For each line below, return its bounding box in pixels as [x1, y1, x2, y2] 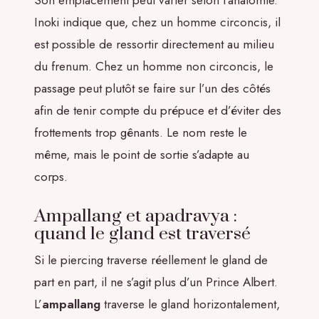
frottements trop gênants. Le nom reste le [34, 123, 247, 141]
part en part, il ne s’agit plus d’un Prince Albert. [34, 273, 278, 291]
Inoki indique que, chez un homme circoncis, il [34, 13, 281, 31]
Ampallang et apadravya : [34, 204, 237, 227]
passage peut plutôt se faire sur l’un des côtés [34, 79, 271, 97]
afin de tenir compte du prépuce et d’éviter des [34, 101, 281, 119]
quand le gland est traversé [34, 222, 251, 245]
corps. [34, 167, 68, 185]
